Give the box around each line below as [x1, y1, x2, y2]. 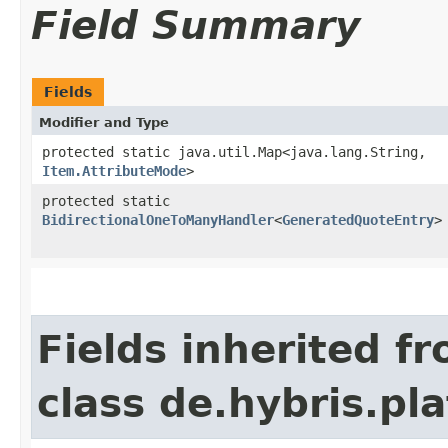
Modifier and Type [39, 114, 169, 130]
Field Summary [31, 2, 360, 48]
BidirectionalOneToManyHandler [42, 211, 274, 228]
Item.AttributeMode [42, 162, 186, 179]
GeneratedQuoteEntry [282, 211, 434, 228]
